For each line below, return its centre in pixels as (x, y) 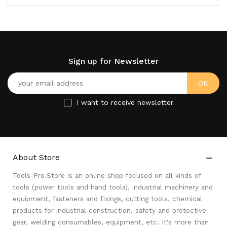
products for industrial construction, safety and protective (109, 211)
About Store (36, 157)
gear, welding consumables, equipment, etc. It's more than (111, 222)
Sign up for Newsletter (113, 61)
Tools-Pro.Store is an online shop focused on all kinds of (107, 176)
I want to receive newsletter (125, 102)
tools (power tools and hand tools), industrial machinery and (113, 187)
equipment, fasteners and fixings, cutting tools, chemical (107, 199)
